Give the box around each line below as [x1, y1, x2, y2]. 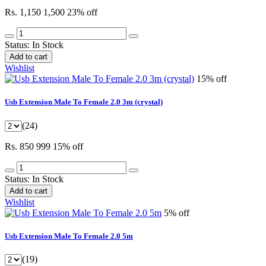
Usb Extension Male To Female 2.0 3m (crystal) [5, 97, 163, 107]
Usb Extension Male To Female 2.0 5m [5, 231, 133, 240]
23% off [67, 7, 97, 18]
